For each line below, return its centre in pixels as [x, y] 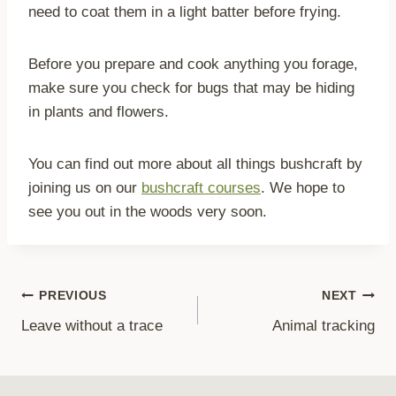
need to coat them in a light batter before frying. [185, 12]
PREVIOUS [73, 295]
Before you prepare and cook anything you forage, [193, 65]
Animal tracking [324, 326]
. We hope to [303, 188]
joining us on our [85, 188]
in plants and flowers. [99, 112]
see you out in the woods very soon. [148, 212]
